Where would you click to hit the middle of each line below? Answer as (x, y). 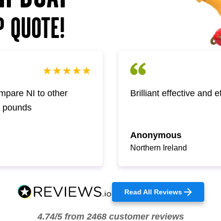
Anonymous (156, 135)
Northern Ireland (159, 148)
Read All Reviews (153, 192)
